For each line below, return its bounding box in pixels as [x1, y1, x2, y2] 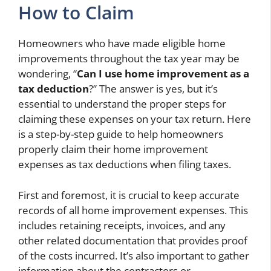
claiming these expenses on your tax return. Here [18, 112, 251, 126]
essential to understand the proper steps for [18, 97, 226, 111]
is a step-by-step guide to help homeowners [18, 127, 223, 142]
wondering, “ [18, 67, 77, 81]
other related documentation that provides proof [18, 233, 247, 247]
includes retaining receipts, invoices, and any [18, 218, 226, 232]
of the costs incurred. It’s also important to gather [18, 248, 249, 263]
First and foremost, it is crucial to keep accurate [18, 188, 240, 202]
